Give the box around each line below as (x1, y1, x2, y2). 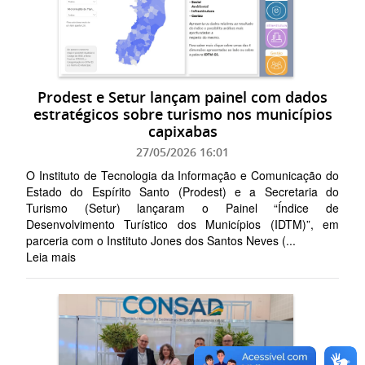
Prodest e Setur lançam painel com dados (37, 87, 328, 108)
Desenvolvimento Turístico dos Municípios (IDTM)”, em (26, 216, 339, 233)
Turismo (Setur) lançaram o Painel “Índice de (26, 200, 339, 217)
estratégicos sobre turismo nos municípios (33, 104, 332, 125)
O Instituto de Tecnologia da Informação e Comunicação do (26, 167, 339, 184)
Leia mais (26, 248, 76, 266)
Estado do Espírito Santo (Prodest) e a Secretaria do (26, 183, 339, 200)
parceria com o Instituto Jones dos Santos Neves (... (26, 232, 296, 249)
